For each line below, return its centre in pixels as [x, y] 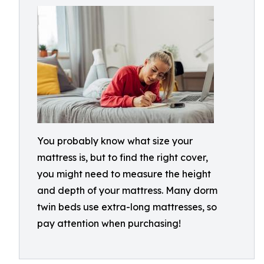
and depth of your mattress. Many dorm [127, 190]
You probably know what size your [115, 141]
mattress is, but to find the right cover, [123, 157]
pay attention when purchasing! [109, 223]
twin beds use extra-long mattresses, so [127, 207]
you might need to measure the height [124, 174]
